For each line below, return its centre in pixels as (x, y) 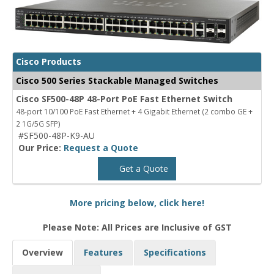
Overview (43, 253)
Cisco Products (49, 62)
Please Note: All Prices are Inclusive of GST (137, 228)
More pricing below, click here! (137, 203)
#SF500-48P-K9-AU (57, 136)
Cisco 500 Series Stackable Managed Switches (117, 81)
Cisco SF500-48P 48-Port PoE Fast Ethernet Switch (124, 99)
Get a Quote (142, 169)
